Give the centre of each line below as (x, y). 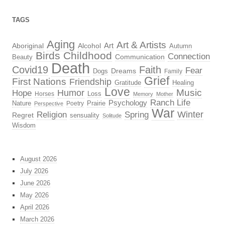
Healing (183, 83)
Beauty (22, 57)
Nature (22, 103)
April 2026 (35, 207)
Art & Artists (141, 45)
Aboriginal (28, 46)
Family (173, 72)
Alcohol (89, 46)
